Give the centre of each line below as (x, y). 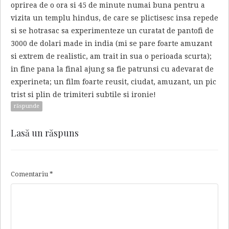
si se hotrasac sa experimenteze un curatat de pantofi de (112, 31)
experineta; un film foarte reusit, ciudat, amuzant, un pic (113, 82)
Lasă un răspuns (45, 133)
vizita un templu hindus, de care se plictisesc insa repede (114, 18)
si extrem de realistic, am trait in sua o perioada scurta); (111, 56)
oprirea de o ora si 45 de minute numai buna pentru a (108, 5)
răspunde (27, 106)
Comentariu (30, 174)
